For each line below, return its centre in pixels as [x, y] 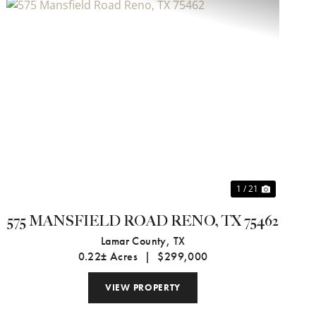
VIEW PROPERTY [143, 288]
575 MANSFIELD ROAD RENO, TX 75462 [143, 222]
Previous [54, 110]
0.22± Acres [108, 257]
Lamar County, [137, 241]
